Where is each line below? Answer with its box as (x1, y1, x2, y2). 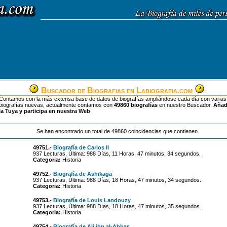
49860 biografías (114, 102, 158, 108)
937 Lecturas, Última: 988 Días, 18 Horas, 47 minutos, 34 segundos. (32, 177, 201, 183)
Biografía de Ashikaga (53, 171, 112, 177)
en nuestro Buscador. (158, 102, 213, 108)
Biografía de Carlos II (53, 144, 109, 150)
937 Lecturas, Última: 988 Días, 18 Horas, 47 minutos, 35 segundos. (32, 203, 201, 209)
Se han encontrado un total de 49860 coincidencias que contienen (36, 128, 198, 134)
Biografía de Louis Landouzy (53, 197, 131, 203)
